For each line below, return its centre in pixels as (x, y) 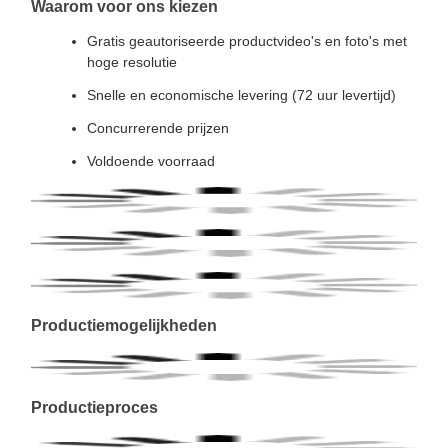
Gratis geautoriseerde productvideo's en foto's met (247, 40)
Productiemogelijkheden (124, 326)
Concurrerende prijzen (158, 127)
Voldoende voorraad (151, 160)
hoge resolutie (132, 61)
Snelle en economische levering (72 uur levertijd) (241, 94)
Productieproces (94, 407)
